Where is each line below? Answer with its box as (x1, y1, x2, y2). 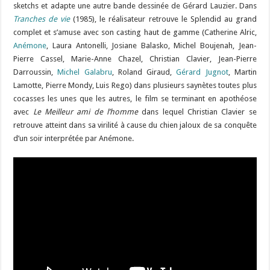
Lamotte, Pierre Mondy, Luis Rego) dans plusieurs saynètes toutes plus (13, 81, 257, 90)
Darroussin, (13, 67, 58, 77)
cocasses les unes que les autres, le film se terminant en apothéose (13, 94, 257, 104)
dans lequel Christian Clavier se (138, 107, 257, 117)
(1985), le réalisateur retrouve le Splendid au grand (70, 14, 257, 24)
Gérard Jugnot (176, 67, 228, 77)
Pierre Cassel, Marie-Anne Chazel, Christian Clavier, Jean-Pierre (13, 54, 257, 64)
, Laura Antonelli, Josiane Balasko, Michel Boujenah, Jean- (46, 41, 257, 51)
